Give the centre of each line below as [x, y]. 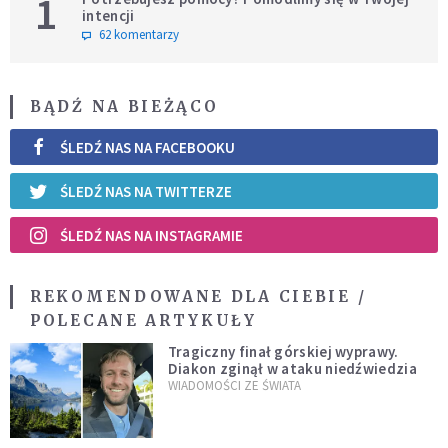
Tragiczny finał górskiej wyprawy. [283, 352]
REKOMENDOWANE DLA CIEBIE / [198, 297]
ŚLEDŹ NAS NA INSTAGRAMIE [151, 235]
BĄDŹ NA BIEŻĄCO [124, 107]
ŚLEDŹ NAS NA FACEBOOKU [147, 147]
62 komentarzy [139, 35]
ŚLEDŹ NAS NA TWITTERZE [146, 191]
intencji [108, 16]
